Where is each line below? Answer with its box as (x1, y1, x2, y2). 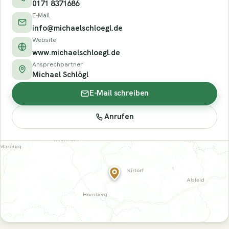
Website (32, 35, 56, 44)
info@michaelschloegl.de (32, 22, 123, 33)
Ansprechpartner (32, 59, 83, 68)
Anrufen (104, 111, 134, 122)
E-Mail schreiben (89, 88, 149, 99)
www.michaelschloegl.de (32, 47, 120, 58)
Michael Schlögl (32, 69, 88, 80)
